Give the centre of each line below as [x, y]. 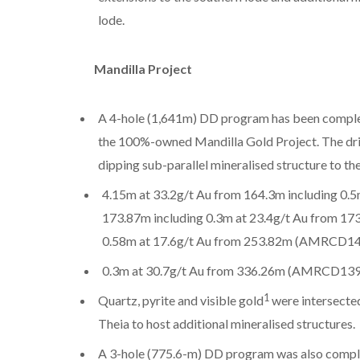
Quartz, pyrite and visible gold [180, 300]
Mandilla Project [143, 68]
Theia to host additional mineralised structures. [226, 323]
